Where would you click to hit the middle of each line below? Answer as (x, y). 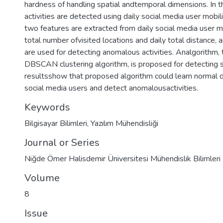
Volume (42, 178)
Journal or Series (62, 143)
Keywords (47, 107)
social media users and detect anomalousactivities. (111, 88)
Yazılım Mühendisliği (124, 123)
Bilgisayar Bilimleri (56, 123)
